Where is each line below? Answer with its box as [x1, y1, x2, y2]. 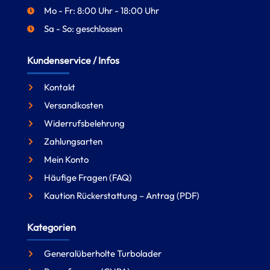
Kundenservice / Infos [27, 54, 119, 67]
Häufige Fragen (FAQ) [44, 171, 132, 183]
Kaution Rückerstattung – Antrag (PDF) [44, 189, 199, 201]
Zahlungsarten [44, 135, 102, 147]
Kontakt [44, 81, 75, 93]
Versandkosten [44, 99, 103, 111]
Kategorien [27, 221, 76, 233]
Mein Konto [44, 153, 89, 165]
